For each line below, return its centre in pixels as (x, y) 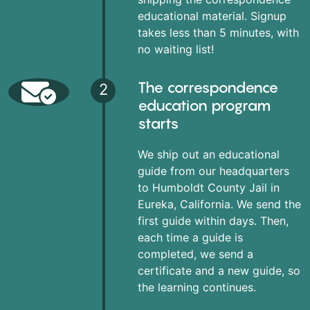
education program (204, 105)
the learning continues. (197, 287)
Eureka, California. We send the (219, 204)
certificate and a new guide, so (219, 270)
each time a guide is (190, 237)
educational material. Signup (212, 16)
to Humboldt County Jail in (208, 187)
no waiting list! (175, 49)
